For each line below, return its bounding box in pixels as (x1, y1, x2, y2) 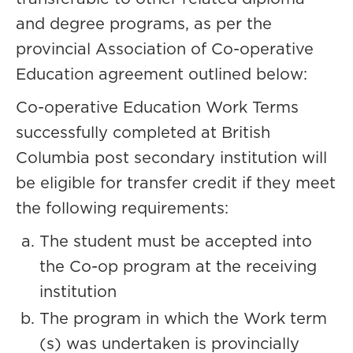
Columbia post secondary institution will (16, 150, 327, 166)
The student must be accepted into (39, 234, 312, 250)
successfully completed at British (16, 125, 270, 141)
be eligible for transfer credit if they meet (16, 176, 336, 191)
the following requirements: (16, 201, 229, 217)
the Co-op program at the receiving (39, 259, 317, 275)
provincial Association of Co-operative (16, 42, 314, 58)
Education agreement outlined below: (16, 67, 307, 83)
